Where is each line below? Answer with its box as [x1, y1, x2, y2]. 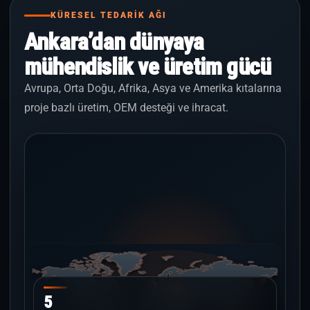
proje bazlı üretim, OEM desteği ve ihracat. [24, 101, 228, 114]
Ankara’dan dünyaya [24, 28, 204, 55]
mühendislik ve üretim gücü [24, 53, 271, 80]
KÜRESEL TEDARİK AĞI [51, 10, 167, 20]
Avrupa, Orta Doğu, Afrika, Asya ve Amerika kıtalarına [24, 82, 282, 95]
